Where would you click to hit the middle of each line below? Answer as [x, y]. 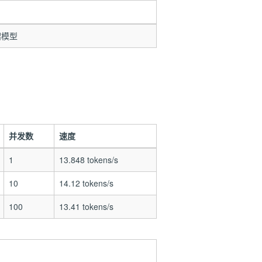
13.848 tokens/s [88, 160]
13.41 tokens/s [86, 206]
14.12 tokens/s [86, 183]
